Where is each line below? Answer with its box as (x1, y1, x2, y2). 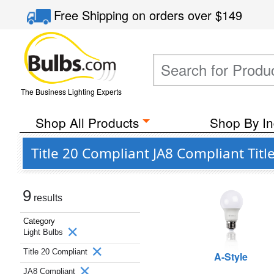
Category (23, 217, 55, 226)
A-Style (214, 250, 248, 264)
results (31, 193, 62, 203)
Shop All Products (35, 113, 139, 131)
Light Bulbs (23, 228, 65, 237)
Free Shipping (54, 6, 133, 24)
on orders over (132, 6, 216, 24)
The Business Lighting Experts (20, 86, 122, 97)
